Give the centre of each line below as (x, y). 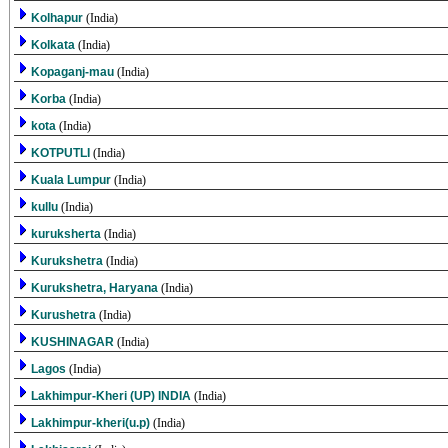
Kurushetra (64, 315)
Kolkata (54, 45)
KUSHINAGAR (73, 342)
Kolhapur (58, 18)
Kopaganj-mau (73, 72)
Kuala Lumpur (72, 180)
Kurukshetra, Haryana (95, 288)
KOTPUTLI (61, 153)
